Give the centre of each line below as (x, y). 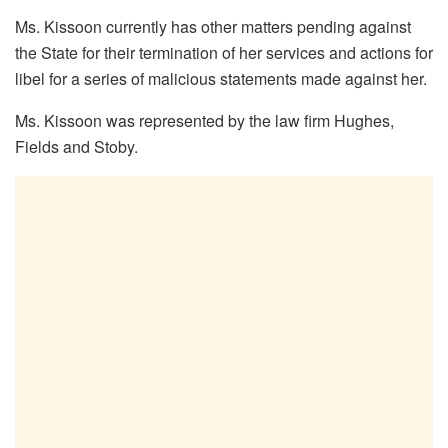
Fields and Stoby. (76, 147)
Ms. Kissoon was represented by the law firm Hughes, (204, 121)
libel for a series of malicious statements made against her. (221, 79)
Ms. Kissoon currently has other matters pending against (213, 27)
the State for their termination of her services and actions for (224, 53)
